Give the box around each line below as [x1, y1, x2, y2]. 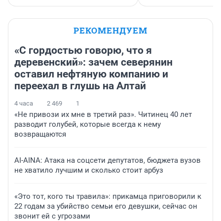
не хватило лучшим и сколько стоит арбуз [14, 166, 163, 175]
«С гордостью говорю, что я [14, 44, 152, 57]
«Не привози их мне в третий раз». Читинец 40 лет [14, 110, 192, 119]
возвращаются [14, 130, 66, 139]
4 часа [14, 100, 33, 108]
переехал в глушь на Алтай [14, 80, 146, 92]
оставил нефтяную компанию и [14, 68, 168, 80]
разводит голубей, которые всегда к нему [14, 120, 161, 129]
